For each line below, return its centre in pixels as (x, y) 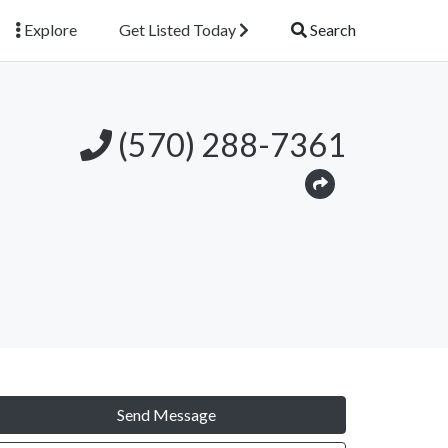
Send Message (166, 414)
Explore (49, 30)
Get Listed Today (179, 30)
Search (331, 30)
